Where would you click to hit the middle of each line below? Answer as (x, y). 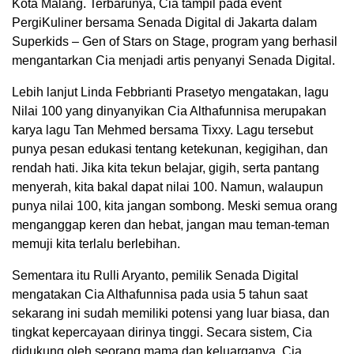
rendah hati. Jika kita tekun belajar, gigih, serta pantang (166, 168)
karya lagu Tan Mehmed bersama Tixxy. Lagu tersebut (162, 130)
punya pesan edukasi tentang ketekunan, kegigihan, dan (170, 149)
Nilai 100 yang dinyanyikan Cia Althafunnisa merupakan (169, 111)
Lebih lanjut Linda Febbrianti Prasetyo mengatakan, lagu (170, 92)
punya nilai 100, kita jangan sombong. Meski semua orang (175, 205)
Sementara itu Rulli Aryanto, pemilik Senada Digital (155, 275)
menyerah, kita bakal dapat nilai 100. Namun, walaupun (168, 186)
